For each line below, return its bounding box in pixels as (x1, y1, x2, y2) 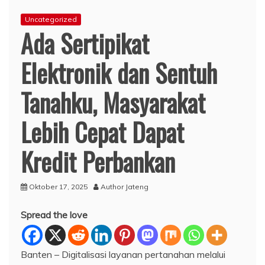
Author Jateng (101, 182, 148, 191)
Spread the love (21, 208, 88, 221)
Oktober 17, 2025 (29, 182, 88, 191)
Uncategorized (25, 14, 77, 24)
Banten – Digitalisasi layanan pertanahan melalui (21, 248, 225, 260)
